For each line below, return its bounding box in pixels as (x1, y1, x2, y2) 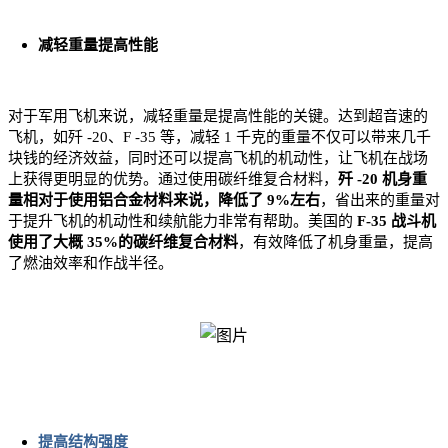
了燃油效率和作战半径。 (8, 255, 173, 272)
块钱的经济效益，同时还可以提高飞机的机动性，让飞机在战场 (8, 150, 428, 167)
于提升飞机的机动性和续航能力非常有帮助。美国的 (8, 213, 353, 230)
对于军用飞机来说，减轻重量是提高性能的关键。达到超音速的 (8, 108, 428, 125)
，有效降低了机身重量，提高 (238, 234, 433, 251)
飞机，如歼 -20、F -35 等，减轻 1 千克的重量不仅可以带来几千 (8, 129, 431, 146)
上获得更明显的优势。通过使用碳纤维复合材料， (8, 171, 338, 188)
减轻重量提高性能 (38, 37, 158, 54)
